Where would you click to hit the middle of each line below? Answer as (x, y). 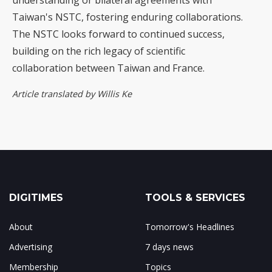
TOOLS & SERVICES (195, 198)
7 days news (169, 247)
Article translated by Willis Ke (72, 94)
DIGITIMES (36, 198)
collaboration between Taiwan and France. (108, 68)
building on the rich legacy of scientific (99, 51)
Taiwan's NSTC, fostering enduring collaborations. (127, 17)
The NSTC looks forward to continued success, (118, 34)
